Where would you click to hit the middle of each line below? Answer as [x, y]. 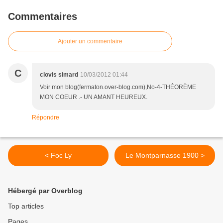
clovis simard [59, 75]
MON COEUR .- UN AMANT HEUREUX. [94, 97]
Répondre [46, 117]
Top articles [26, 206]
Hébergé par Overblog [45, 191]
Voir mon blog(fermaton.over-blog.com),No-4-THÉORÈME [118, 87]
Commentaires [43, 16]
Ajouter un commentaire [90, 41]
